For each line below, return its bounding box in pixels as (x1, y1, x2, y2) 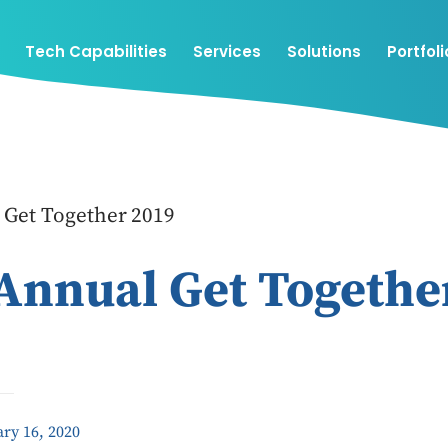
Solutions (287, 41, 361, 62)
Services (193, 41, 261, 62)
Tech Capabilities (25, 41, 167, 62)
